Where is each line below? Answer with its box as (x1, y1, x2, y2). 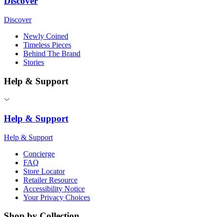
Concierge (23, 149, 55, 158)
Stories (23, 58, 44, 66)
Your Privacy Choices (23, 193, 90, 201)
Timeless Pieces (23, 40, 71, 49)
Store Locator (23, 167, 65, 175)
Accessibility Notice (23, 184, 85, 193)
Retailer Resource (23, 175, 77, 184)
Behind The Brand (23, 49, 80, 58)
